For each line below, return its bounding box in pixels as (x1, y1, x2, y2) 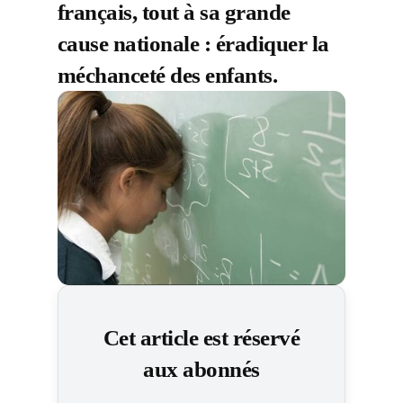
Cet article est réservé (103, 325, 300, 350)
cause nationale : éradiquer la (58, 31, 329, 56)
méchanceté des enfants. (58, 62, 278, 87)
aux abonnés (143, 356, 260, 381)
